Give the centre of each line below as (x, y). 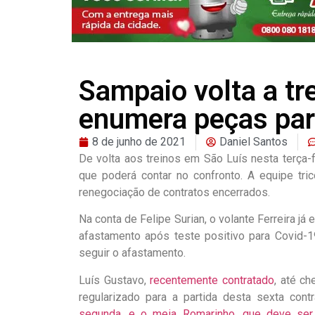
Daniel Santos (253, 142)
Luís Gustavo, (115, 280)
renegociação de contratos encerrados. (174, 192)
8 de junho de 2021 (139, 142)
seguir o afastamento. (132, 253)
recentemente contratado (212, 280)
